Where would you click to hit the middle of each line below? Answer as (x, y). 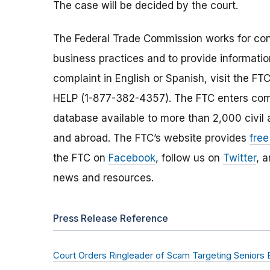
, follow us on (189, 158)
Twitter (240, 158)
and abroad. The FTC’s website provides (151, 138)
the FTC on (81, 158)
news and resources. (103, 178)
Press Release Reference (111, 218)
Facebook (132, 158)
